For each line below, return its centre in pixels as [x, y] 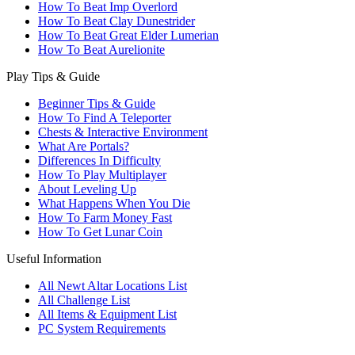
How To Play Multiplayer [102, 175]
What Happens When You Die [114, 203]
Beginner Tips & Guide [97, 103]
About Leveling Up [87, 189]
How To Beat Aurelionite [101, 50]
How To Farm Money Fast [105, 218]
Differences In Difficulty [99, 160]
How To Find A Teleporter [105, 118]
